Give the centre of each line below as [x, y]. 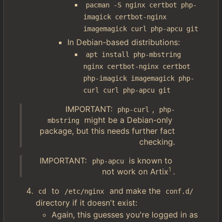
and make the [135, 191]
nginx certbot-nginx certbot [139, 66]
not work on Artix [135, 171]
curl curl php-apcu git [127, 90]
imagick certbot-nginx [127, 17]
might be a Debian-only [128, 120]
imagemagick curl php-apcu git [141, 29]
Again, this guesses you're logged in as [125, 215]
